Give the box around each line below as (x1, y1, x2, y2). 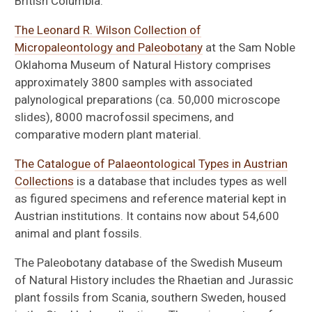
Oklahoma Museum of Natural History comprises (15, 57, 272, 72)
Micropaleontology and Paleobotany (15, 40, 203, 54)
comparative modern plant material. (15, 127, 202, 141)
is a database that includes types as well (74, 173, 288, 188)
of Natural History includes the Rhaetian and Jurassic (15, 272, 294, 287)
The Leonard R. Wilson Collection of (15, 22, 202, 37)
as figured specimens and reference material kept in (15, 191, 287, 205)
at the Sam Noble (203, 40, 296, 54)
